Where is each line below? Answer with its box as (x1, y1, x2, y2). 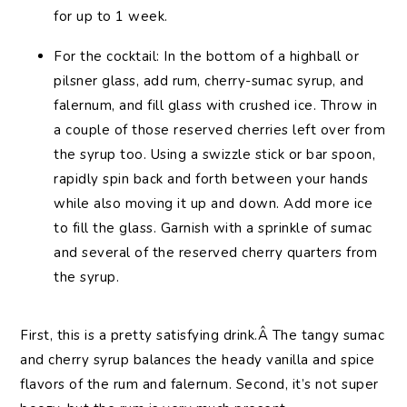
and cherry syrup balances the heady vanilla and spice (20, 350, 375, 369)
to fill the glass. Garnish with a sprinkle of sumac (54, 218, 372, 237)
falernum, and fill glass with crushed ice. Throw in (54, 95, 378, 114)
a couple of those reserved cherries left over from (54, 120, 386, 139)
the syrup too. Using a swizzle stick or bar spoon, (54, 144, 376, 164)
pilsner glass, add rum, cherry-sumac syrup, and (54, 71, 364, 90)
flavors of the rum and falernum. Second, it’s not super (20, 374, 379, 393)
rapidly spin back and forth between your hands (54, 169, 369, 188)
